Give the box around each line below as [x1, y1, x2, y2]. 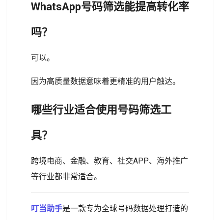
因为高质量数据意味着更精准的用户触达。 [31, 77, 180, 86]
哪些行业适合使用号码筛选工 [31, 104, 171, 116]
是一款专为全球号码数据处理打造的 [62, 204, 188, 213]
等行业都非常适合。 [31, 172, 102, 181]
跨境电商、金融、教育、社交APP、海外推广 [31, 156, 188, 165]
